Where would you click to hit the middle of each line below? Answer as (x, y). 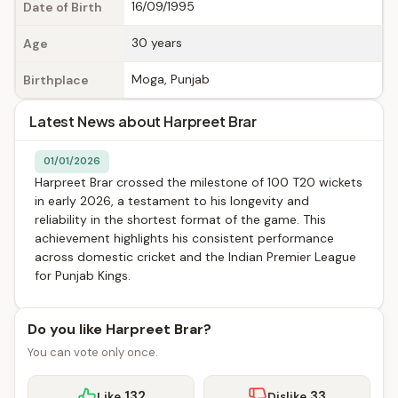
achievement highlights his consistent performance (184, 238)
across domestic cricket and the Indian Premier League (195, 257)
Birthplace (56, 80)
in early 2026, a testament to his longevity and (172, 201)
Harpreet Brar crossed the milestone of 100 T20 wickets (199, 182)
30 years (157, 43)
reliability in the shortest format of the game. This (180, 219)
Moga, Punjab (171, 79)
